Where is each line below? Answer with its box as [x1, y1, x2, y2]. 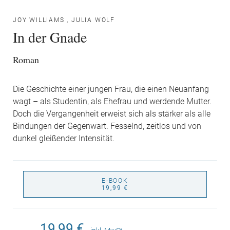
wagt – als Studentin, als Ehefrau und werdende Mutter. [13, 97, 212, 106]
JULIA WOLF [71, 16, 116, 24]
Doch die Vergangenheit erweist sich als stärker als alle [13, 109, 210, 119]
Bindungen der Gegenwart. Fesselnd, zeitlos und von [13, 122, 201, 131]
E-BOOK [102, 177, 128, 184]
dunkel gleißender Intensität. [13, 134, 114, 143]
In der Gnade [13, 27, 87, 47]
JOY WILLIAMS [13, 16, 65, 24]
